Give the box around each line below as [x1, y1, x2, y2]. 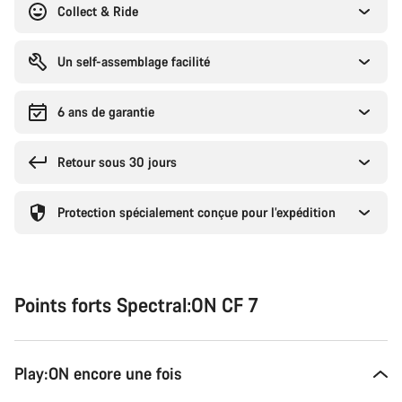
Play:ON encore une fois [14, 363, 182, 384]
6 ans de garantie [57, 103, 154, 120]
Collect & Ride [57, 3, 138, 20]
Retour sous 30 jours [57, 153, 177, 170]
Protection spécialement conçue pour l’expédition [57, 204, 336, 221]
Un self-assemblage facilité [57, 53, 210, 70]
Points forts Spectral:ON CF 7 [14, 292, 258, 318]
